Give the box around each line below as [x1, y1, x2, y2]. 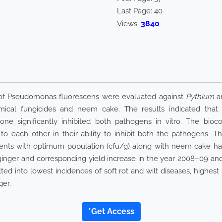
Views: [117, 19, 141, 29]
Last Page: [117, 6, 154, 16]
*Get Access [88, 207, 134, 217]
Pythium [185, 92, 214, 102]
